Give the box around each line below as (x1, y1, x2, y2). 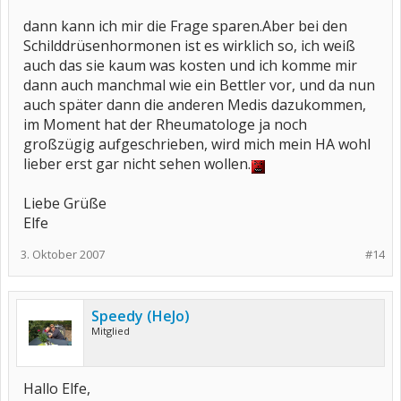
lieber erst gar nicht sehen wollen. (23, 154, 251, 174)
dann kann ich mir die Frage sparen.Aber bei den (23, 16, 347, 36)
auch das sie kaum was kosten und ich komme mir (23, 55, 357, 75)
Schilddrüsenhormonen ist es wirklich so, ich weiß (23, 36, 355, 55)
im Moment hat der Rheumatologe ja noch (23, 115, 307, 134)
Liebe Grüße (23, 193, 107, 213)
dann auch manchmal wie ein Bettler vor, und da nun (23, 75, 375, 95)
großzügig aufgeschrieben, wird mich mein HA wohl (23, 134, 371, 154)
